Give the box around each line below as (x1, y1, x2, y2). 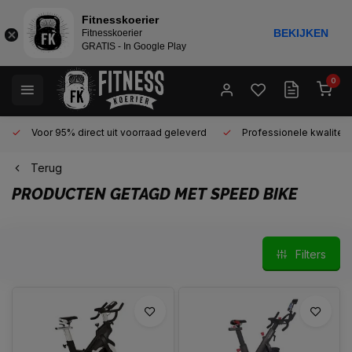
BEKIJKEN (273, 27, 328, 39)
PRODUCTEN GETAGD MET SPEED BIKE (12, 185, 298, 203)
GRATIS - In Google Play (82, 41, 186, 52)
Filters (295, 247, 326, 261)
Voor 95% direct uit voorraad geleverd (29, 126, 207, 138)
